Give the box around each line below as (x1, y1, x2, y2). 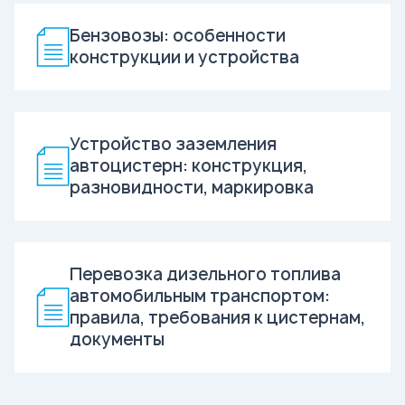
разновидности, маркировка (70, 175, 314, 199)
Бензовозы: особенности (70, 24, 286, 47)
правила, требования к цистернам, (70, 306, 365, 329)
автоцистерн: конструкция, (70, 154, 307, 177)
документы (70, 327, 165, 351)
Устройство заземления (70, 132, 277, 155)
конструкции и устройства (70, 45, 299, 69)
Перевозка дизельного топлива (70, 262, 341, 286)
